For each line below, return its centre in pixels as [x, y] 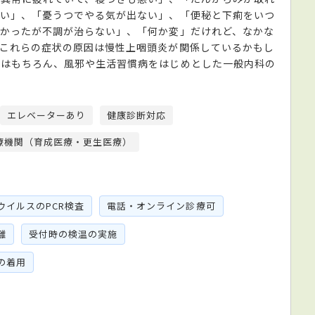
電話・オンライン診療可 [161, 205]
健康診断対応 [136, 115]
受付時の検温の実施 [73, 233]
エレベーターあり [46, 115]
